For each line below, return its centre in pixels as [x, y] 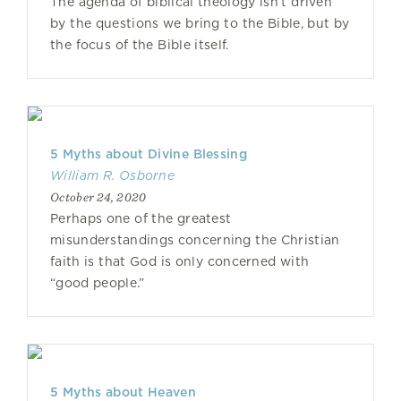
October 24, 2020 [98, 197]
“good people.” [98, 283]
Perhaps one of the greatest [141, 218]
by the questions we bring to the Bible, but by [200, 23]
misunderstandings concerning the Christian [195, 240]
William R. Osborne [112, 175]
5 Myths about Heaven [123, 392]
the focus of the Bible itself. [140, 45]
